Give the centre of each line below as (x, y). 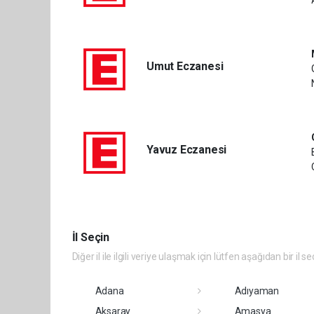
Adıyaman (257, 291)
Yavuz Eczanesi (186, 150)
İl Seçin (90, 237)
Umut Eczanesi (185, 66)
